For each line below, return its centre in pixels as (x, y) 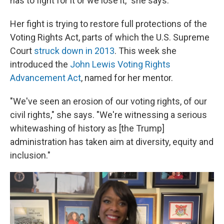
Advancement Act (45, 78)
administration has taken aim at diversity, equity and (112, 142)
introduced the (40, 64)
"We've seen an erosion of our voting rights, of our (108, 101)
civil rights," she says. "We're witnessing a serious (108, 115)
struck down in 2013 (74, 51)
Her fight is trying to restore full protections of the (108, 24)
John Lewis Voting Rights (120, 64)
